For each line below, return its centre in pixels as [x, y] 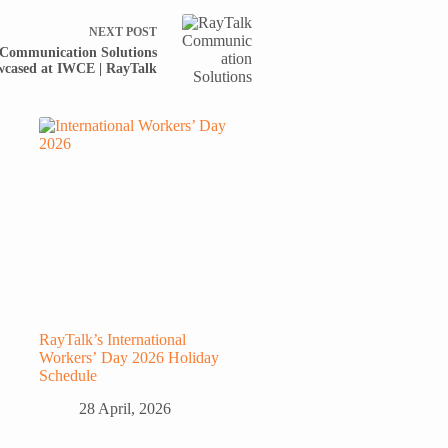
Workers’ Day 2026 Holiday [128, 357]
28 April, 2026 [124, 408]
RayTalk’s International [112, 339]
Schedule [67, 375]
